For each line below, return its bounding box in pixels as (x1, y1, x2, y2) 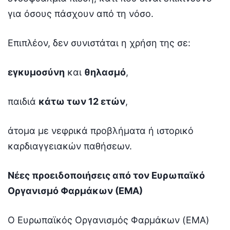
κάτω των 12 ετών (39, 95, 125, 107)
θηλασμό (84, 66, 126, 78)
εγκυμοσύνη (8, 66, 65, 78)
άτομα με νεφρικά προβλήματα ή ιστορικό (8, 125, 194, 136)
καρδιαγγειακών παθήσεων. (8, 140, 132, 151)
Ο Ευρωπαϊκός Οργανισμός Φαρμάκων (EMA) (8, 214, 209, 225)
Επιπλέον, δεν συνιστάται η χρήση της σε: (8, 37, 190, 48)
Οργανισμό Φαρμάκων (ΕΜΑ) (8, 185, 143, 196)
